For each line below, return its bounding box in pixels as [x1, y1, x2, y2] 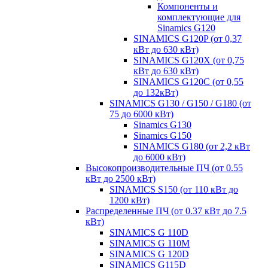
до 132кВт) [133, 87, 178, 98]
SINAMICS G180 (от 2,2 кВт [133, 141, 250, 151]
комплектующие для [157, 12, 240, 22]
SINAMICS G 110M [109, 238, 190, 248]
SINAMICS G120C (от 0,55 [133, 77, 243, 87]
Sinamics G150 [133, 130, 191, 141]
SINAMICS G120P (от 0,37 [133, 33, 242, 44]
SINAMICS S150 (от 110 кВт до [109, 184, 238, 194]
